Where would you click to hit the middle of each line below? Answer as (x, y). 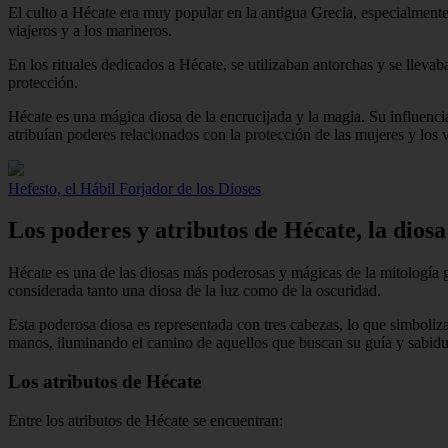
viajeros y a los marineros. (90, 30)
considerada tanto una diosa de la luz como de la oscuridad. (194, 291)
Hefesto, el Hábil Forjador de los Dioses (134, 188)
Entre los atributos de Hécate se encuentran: (145, 420)
